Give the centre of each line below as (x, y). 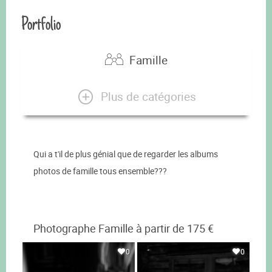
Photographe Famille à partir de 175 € (124, 229)
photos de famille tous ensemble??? (100, 171)
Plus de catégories (148, 96)
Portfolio (41, 24)
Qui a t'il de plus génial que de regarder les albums (126, 154)
